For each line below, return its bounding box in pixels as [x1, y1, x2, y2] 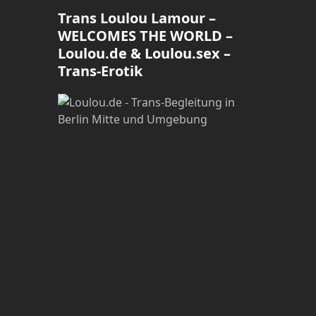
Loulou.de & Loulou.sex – [58, 43, 231, 63]
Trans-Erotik [58, 61, 143, 80]
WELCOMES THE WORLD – [58, 25, 233, 45]
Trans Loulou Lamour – [58, 8, 217, 28]
